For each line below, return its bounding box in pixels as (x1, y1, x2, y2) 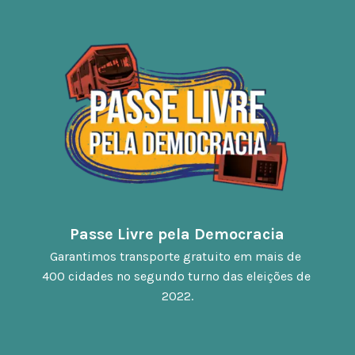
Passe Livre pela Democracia (70, 225, 285, 244)
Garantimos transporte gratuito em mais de (50, 249, 302, 265)
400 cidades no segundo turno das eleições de (42, 269, 311, 284)
